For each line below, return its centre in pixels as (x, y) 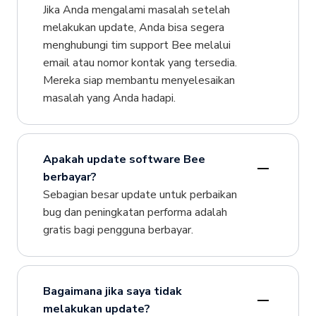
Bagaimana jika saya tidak (112, 291)
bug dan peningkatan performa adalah (135, 213)
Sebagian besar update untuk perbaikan (140, 195)
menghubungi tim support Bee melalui (136, 45)
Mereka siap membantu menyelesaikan (139, 81)
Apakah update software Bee (124, 160)
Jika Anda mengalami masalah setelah (136, 10)
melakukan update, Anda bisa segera (133, 28)
